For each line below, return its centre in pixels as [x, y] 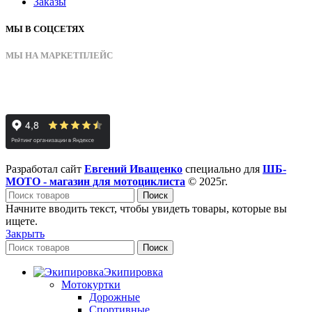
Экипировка [133, 272]
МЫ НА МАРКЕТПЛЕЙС [59, 56]
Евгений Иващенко [133, 169]
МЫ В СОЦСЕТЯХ [45, 29]
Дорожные [115, 297]
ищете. [22, 221]
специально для [223, 169]
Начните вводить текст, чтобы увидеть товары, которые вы [146, 209]
